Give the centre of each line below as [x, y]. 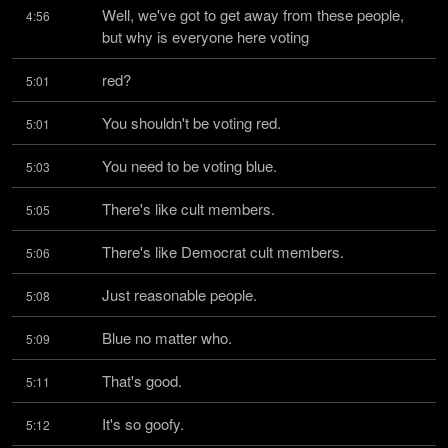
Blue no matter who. [167, 337]
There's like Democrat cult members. [223, 251]
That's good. [142, 380]
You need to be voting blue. [189, 165]
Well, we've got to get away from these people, [253, 14]
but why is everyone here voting [205, 36]
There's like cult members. [188, 208]
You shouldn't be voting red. [191, 122]
